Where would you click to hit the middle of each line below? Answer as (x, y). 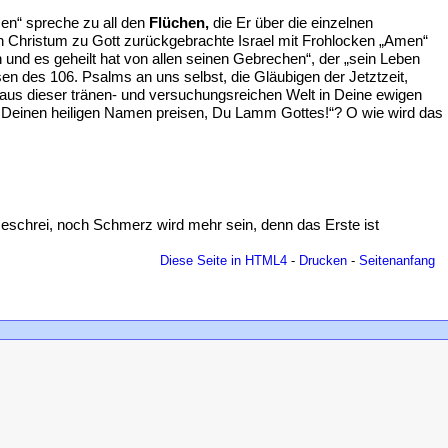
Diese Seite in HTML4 (223, 260)
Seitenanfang (397, 260)
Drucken (323, 260)
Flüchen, (179, 22)
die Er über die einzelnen (291, 22)
